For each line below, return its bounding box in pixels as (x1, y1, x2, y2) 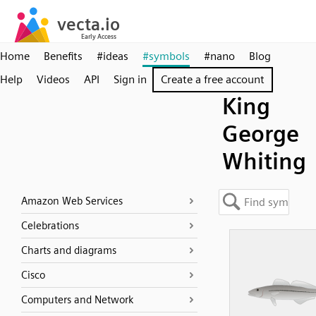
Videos (37, 73, 70, 86)
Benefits (44, 49, 83, 63)
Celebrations (21, 219, 79, 232)
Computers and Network (21, 293, 133, 306)
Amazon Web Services (21, 195, 123, 207)
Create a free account (161, 73, 265, 86)
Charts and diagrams (21, 244, 116, 257)
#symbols (142, 49, 190, 63)
